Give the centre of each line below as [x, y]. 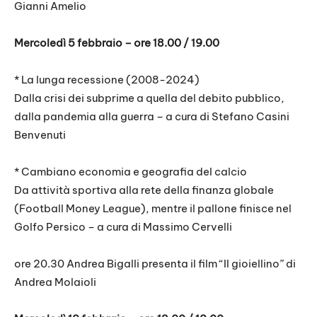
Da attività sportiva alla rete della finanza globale [144, 190]
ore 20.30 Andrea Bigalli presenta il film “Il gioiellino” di [155, 264]
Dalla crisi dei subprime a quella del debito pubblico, [149, 98]
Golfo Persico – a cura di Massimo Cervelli [123, 227]
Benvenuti [40, 135]
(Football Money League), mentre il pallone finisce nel [153, 209]
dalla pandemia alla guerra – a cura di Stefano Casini [152, 117]
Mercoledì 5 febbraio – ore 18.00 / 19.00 [117, 43]
